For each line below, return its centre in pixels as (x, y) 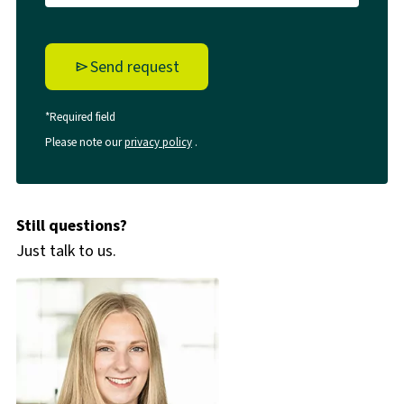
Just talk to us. (66, 251)
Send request (134, 67)
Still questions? (71, 226)
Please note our (84, 142)
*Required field (80, 117)
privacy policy (158, 142)
